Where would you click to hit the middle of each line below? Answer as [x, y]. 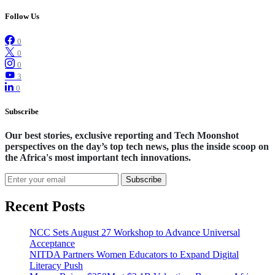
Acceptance [52, 244]
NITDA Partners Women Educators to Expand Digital [134, 255]
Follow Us [22, 16]
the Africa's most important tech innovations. [98, 158]
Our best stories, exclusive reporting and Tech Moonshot [122, 136]
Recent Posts [45, 207]
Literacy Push [56, 266]
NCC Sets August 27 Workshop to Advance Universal [135, 233]
